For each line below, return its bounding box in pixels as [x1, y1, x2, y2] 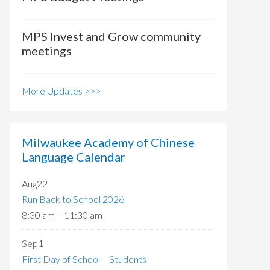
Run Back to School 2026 [22, 193, 124, 206]
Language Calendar [22, 149, 125, 165]
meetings [22, 43, 72, 58]
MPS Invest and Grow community [22, 29, 201, 44]
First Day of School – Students [22, 253, 146, 265]
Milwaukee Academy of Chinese [22, 135, 195, 150]
